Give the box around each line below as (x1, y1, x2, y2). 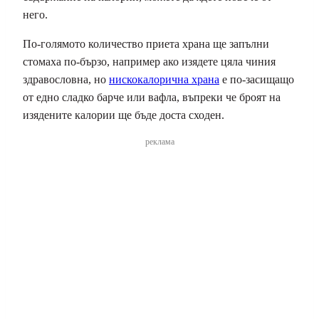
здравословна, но (23, 73, 109, 86)
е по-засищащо (219, 73, 294, 86)
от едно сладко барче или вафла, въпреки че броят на (23, 91, 281, 104)
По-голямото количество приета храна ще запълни (23, 38, 269, 51)
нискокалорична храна (109, 73, 219, 86)
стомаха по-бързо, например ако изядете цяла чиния (23, 56, 276, 68)
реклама (145, 137, 174, 147)
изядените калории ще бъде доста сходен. (23, 109, 224, 122)
